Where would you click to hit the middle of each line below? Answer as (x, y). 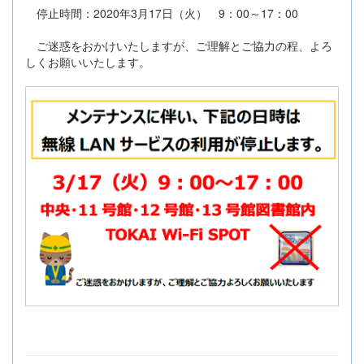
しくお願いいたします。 (88, 61)
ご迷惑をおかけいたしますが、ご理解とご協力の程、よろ (179, 45)
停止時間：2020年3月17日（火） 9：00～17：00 (162, 13)
